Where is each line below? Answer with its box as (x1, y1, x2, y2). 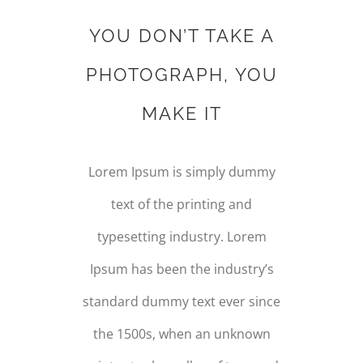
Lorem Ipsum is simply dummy (88, 162, 275, 181)
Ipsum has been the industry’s (89, 259, 274, 278)
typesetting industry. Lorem (96, 227, 267, 246)
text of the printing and (111, 194, 252, 213)
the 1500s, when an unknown (92, 324, 271, 343)
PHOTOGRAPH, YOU (85, 63, 278, 85)
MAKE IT (141, 102, 222, 124)
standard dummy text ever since (83, 292, 280, 310)
